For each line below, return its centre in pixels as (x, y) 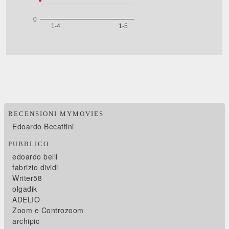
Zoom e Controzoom (48, 210)
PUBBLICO (29, 144)
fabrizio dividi (35, 167)
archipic (26, 221)
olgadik (25, 188)
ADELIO (26, 199)
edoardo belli (35, 156)
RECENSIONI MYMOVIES (56, 113)
